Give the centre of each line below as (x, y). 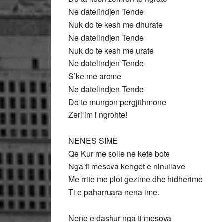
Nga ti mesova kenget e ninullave (127, 166)
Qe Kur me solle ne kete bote (119, 153)
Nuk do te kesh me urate (111, 50)
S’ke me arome (95, 76)
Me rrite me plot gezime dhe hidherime (136, 179)
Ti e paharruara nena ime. (114, 192)
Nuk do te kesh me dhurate (115, 25)
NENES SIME (93, 140)
